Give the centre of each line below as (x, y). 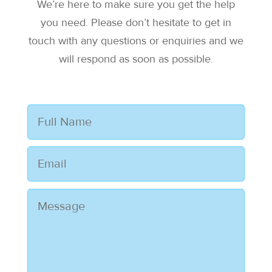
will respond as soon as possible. (136, 59)
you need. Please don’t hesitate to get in (136, 23)
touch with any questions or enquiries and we (136, 41)
